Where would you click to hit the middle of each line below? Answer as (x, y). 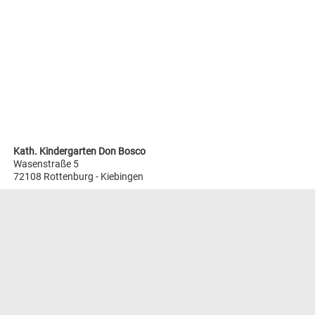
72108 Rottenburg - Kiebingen (79, 177)
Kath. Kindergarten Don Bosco (80, 152)
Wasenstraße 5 (46, 164)
